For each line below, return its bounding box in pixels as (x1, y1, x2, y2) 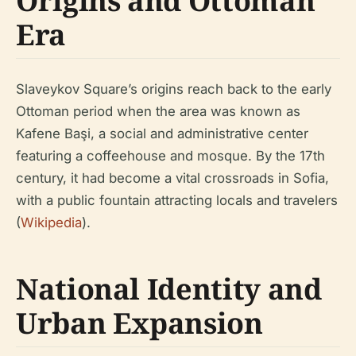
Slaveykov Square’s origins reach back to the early (16, 81, 331, 97)
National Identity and (16, 269, 322, 308)
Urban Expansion (16, 304, 263, 342)
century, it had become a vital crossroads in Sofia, (16, 170, 329, 186)
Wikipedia (21, 215, 82, 230)
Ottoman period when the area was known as (16, 103, 300, 119)
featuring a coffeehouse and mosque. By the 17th (16, 148, 325, 164)
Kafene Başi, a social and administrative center (16, 126, 308, 141)
